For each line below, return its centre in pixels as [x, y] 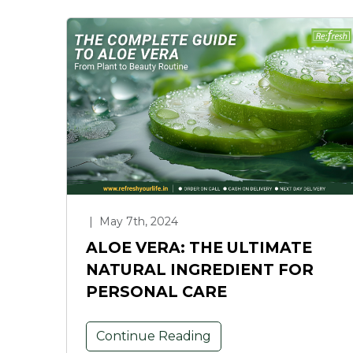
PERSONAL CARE [156, 292]
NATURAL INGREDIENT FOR [200, 270]
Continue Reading [154, 336]
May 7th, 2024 [137, 222]
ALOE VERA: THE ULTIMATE [199, 248]
